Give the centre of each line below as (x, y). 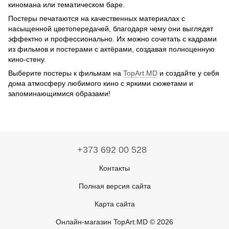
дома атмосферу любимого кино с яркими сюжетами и (101, 83)
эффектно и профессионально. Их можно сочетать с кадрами (112, 39)
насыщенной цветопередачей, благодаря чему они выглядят (111, 29)
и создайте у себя (188, 73)
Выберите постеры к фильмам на (66, 73)
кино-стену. (29, 59)
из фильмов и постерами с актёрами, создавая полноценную (111, 49)
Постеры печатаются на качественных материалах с (97, 18)
